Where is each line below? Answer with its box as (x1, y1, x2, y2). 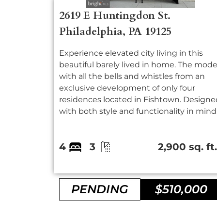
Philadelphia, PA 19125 (59, 24, 171, 39)
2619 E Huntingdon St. (59, 8, 170, 23)
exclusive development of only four (59, 83, 195, 93)
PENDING (71, 182, 129, 196)
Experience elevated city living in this (59, 48, 203, 58)
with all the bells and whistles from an (59, 72, 205, 81)
